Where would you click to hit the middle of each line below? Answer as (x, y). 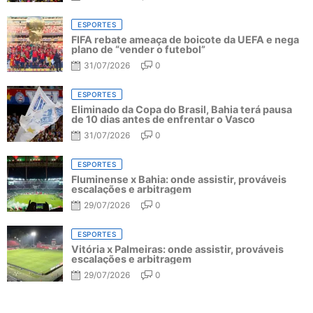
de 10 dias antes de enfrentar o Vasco (163, 119)
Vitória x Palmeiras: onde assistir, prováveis (177, 249)
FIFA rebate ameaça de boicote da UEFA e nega (185, 39)
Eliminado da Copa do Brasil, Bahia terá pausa (182, 109)
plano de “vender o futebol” (138, 49)
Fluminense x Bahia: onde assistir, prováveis (179, 179)
